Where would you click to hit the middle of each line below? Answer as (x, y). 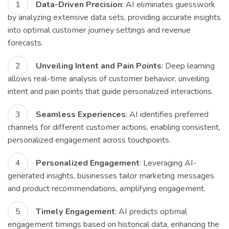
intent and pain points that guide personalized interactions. (110, 91)
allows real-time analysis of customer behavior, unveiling (108, 78)
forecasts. (25, 43)
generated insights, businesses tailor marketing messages (111, 176)
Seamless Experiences (81, 114)
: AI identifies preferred (167, 114)
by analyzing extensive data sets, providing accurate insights (114, 17)
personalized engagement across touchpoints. (89, 140)
